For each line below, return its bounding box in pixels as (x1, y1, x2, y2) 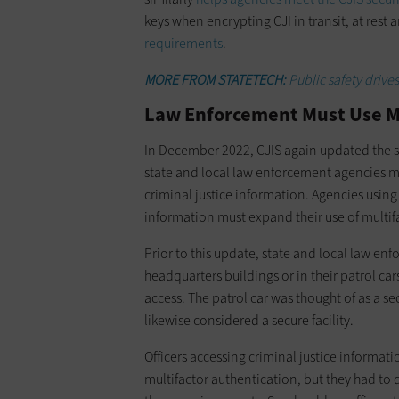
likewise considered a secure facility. (144, 311, 356, 330)
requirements (144, 34, 223, 53)
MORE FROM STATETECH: (144, 70, 286, 90)
